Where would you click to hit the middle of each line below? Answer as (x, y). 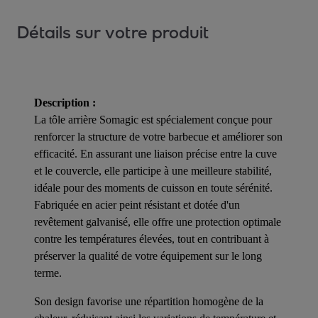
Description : (65, 102)
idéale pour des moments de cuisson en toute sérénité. (153, 187)
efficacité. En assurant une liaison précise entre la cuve (155, 153)
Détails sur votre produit (113, 33)
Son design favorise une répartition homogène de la (149, 301)
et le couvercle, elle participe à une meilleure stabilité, (153, 170)
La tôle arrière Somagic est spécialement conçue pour (153, 119)
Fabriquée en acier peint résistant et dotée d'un (137, 204)
